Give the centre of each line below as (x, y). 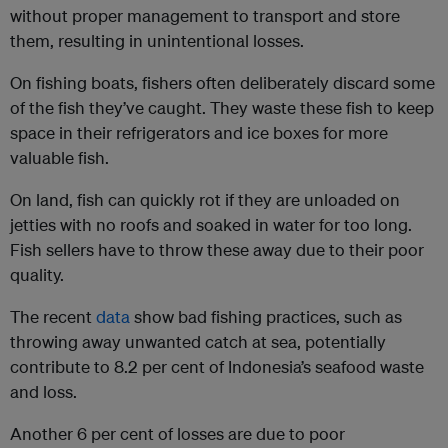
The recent (53, 317)
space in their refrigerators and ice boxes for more (199, 133)
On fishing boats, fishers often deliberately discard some (222, 83)
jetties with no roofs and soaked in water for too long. (211, 225)
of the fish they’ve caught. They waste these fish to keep (222, 108)
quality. (37, 275)
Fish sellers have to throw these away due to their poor (217, 250)
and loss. (43, 392)
